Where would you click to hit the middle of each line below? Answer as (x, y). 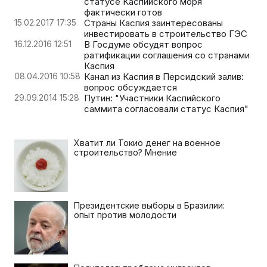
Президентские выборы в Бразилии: (149, 205)
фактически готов (123, 12)
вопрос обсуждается (131, 87)
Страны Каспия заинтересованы (153, 23)
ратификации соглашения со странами (167, 55)
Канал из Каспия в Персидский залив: (164, 76)
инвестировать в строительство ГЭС (166, 33)
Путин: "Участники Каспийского (152, 98)
